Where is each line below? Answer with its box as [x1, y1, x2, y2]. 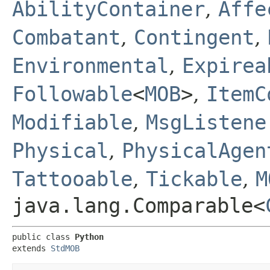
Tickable [146, 167, 242, 191]
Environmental [12, 54, 169, 78]
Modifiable [12, 110, 133, 134]
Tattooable [12, 167, 133, 191]
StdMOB [51, 243, 80, 253]
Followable [12, 82, 133, 106]
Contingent [134, 25, 254, 49]
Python [75, 232, 104, 242]
